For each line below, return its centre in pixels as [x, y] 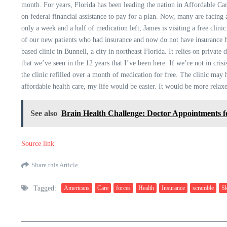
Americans [77, 188]
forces [123, 188]
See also [44, 113]
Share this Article [55, 165]
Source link [38, 143]
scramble [203, 188]
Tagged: [45, 188]
